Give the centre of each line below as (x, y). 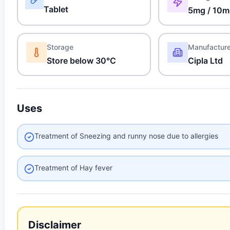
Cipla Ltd (206, 61)
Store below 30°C (82, 61)
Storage (60, 47)
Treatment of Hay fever (74, 168)
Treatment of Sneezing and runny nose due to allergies (127, 136)
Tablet (56, 9)
